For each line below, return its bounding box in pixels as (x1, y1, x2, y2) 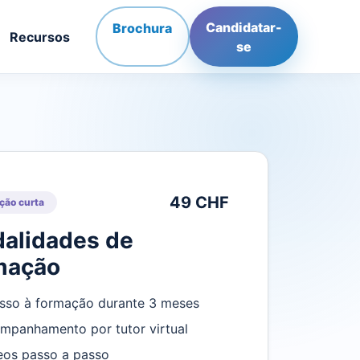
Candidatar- (205, 18, 282, 35)
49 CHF (170, 193, 229, 212)
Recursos (9, 28, 70, 45)
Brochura (112, 20, 173, 37)
